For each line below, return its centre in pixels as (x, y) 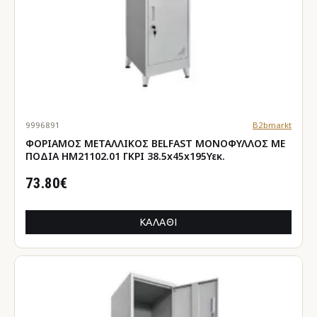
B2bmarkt (272, 125)
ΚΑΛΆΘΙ (158, 222)
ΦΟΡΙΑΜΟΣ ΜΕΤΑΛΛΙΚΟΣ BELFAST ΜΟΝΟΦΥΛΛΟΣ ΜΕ (155, 143)
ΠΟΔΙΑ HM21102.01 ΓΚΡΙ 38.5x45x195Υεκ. (125, 156)
